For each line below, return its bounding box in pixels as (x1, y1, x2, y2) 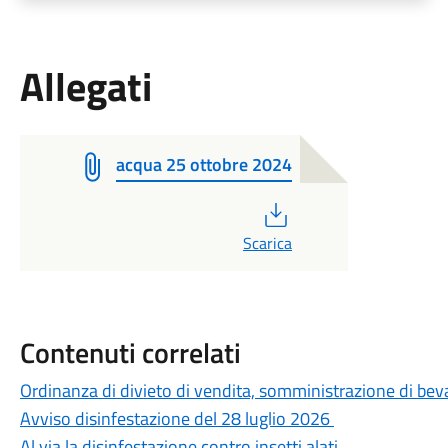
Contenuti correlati (19, 331, 241, 374)
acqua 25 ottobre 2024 (115, 151, 292, 178)
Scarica (242, 231, 292, 255)
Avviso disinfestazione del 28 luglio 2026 (19, 405, 334, 432)
